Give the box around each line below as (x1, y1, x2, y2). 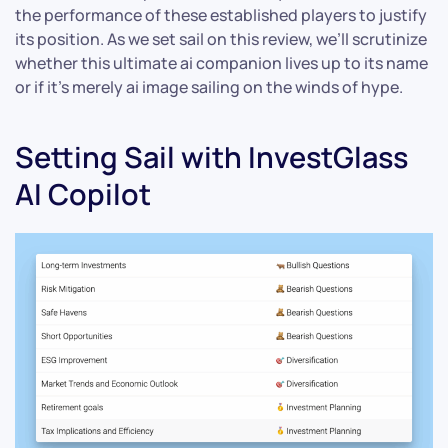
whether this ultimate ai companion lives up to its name (15, 51, 428, 74)
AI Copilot (15, 173, 151, 214)
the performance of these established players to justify (15, 3, 427, 26)
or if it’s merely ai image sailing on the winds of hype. (15, 75, 403, 98)
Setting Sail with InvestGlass (15, 136, 408, 177)
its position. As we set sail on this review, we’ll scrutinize (15, 27, 427, 50)
